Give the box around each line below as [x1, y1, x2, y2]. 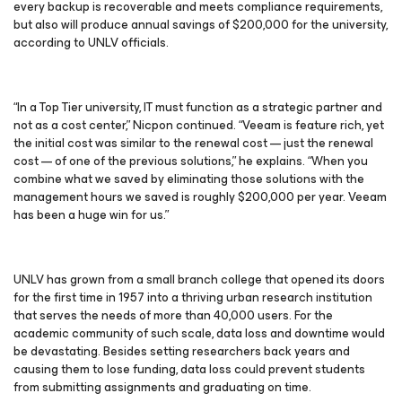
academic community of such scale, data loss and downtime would [13, 323, 385, 344]
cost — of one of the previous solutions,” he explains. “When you [13, 151, 368, 171]
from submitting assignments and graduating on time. [13, 377, 311, 398]
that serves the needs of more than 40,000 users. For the [13, 305, 333, 326]
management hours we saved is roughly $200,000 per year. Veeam [13, 187, 387, 207]
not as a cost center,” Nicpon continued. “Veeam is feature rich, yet [13, 115, 384, 135]
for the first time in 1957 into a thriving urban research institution [13, 287, 372, 308]
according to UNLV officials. [13, 32, 169, 53]
